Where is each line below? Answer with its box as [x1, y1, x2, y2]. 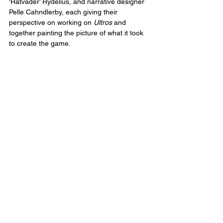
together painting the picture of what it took [9, 29, 145, 37]
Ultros [94, 18, 112, 27]
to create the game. [9, 39, 71, 48]
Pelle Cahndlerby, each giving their [9, 8, 119, 16]
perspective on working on [9, 18, 94, 27]
